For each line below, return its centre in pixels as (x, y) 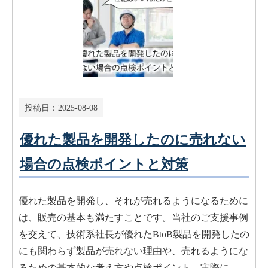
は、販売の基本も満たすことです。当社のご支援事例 (133, 217)
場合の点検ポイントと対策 (104, 164)
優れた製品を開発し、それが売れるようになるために (133, 200)
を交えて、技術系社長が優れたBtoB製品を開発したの (134, 234)
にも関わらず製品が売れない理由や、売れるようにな (133, 251)
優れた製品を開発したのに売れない (133, 139)
